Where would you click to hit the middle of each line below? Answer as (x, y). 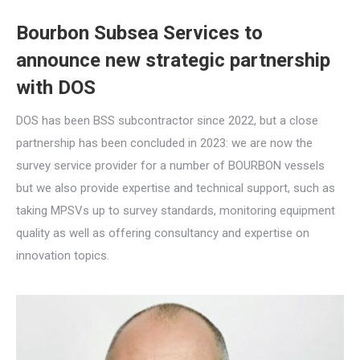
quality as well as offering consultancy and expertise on (163, 233)
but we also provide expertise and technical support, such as (176, 188)
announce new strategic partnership (173, 60)
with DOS (56, 88)
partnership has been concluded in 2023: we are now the (164, 143)
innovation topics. (63, 256)
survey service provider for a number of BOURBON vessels (170, 166)
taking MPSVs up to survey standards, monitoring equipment (176, 211)
